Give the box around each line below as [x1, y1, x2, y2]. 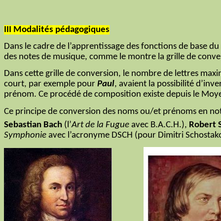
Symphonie [4, 130, 46, 140]
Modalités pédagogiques [13, 25, 110, 35]
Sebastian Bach [4, 120, 62, 130]
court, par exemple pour [4, 79, 97, 89]
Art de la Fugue [72, 120, 129, 130]
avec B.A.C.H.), [129, 120, 189, 130]
